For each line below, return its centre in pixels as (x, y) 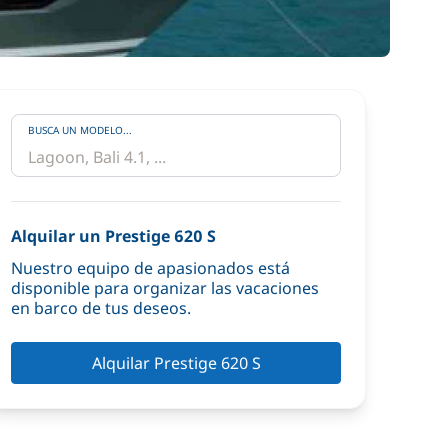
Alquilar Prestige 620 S (176, 363)
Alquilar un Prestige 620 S (113, 236)
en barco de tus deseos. (101, 308)
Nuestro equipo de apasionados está (150, 268)
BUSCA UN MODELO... (80, 130)
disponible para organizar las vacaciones (165, 288)
